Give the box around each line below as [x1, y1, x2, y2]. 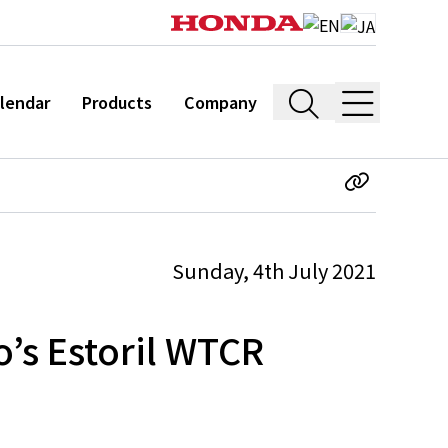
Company [184, 90, 257, 114]
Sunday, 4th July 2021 [172, 256, 376, 285]
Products [82, 90, 152, 114]
